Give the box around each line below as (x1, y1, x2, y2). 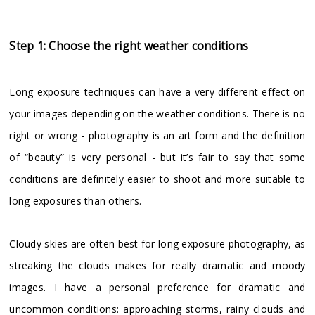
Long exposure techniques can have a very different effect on (9, 85, 306, 99)
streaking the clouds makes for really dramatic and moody (9, 259, 306, 273)
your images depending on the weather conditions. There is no (9, 107, 306, 121)
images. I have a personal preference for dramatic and (9, 281, 306, 295)
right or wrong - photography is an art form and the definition (9, 129, 306, 143)
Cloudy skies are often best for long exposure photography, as (9, 237, 306, 251)
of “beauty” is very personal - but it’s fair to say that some (9, 150, 306, 165)
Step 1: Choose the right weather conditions (9, 38, 249, 54)
